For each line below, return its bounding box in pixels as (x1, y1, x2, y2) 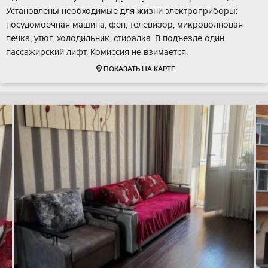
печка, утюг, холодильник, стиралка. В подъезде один (6, 33, 224, 44)
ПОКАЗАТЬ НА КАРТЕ (103, 65, 175, 74)
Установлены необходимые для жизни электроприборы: (6, 5, 237, 17)
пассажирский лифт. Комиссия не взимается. (6, 47, 188, 58)
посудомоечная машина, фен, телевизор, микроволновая (6, 19, 243, 31)
